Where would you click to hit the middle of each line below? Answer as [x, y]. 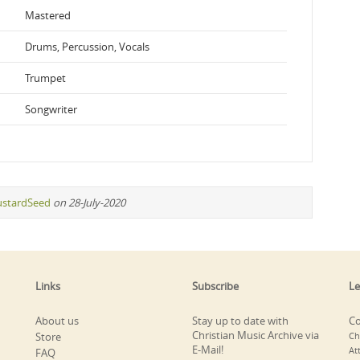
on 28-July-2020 [89, 202]
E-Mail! [208, 349]
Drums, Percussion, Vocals [87, 46]
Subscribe [215, 286]
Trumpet [45, 78]
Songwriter [51, 109]
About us [57, 320]
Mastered [48, 15]
